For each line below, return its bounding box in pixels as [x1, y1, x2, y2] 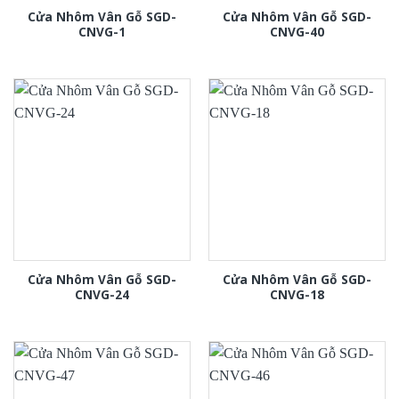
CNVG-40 [270, 23, 324, 41]
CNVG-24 [75, 286, 129, 304]
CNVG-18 [270, 286, 324, 304]
